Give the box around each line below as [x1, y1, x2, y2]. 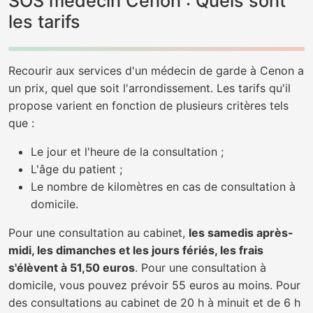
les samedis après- [189, 226, 293, 240]
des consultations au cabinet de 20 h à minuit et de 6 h [8, 296, 300, 310]
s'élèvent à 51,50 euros [8, 261, 135, 275]
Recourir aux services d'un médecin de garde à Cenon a [8, 64, 304, 78]
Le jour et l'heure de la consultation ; [31, 145, 224, 159]
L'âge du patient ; [31, 162, 122, 176]
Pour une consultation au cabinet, [8, 226, 189, 240]
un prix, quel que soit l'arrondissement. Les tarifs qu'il [8, 81, 291, 95]
